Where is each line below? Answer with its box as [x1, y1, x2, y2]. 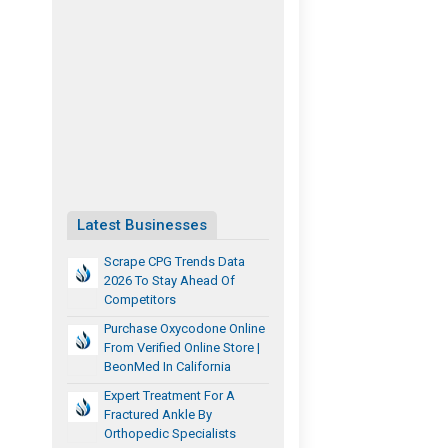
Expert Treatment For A [104, 387, 236, 403]
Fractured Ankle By [104, 406, 213, 422]
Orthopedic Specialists [104, 425, 237, 441]
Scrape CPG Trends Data [104, 253, 246, 269]
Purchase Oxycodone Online [104, 320, 266, 336]
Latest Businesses [77, 215, 208, 234]
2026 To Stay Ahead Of [104, 272, 236, 288]
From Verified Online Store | [104, 339, 261, 355]
